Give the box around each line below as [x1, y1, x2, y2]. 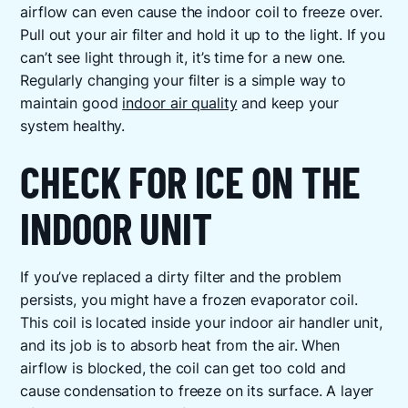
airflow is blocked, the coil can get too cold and [20, 359, 346, 377]
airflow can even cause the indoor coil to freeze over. [20, 3, 382, 21]
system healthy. [20, 117, 126, 135]
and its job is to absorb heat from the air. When [20, 336, 340, 354]
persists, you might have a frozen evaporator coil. [20, 291, 358, 309]
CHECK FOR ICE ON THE [20, 156, 362, 208]
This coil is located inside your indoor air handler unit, [20, 313, 382, 331]
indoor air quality [122, 94, 238, 112]
